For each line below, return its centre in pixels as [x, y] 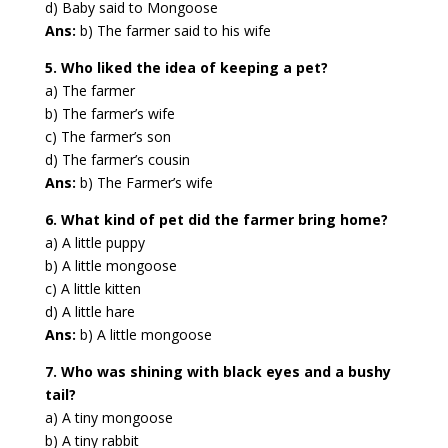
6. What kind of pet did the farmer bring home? [216, 220]
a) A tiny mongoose [108, 418]
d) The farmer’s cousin [117, 160]
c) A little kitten [92, 289]
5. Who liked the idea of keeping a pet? [186, 68]
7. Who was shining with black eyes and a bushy [217, 372]
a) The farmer [89, 91]
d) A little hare [89, 312]
